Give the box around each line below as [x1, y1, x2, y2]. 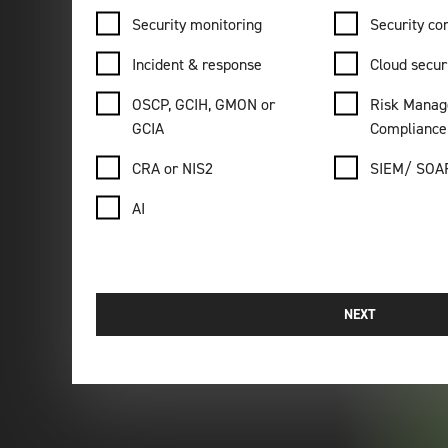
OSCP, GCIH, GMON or [131, 94, 275, 115]
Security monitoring [131, 14, 262, 35]
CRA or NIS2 [131, 158, 213, 179]
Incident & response [131, 54, 262, 75]
